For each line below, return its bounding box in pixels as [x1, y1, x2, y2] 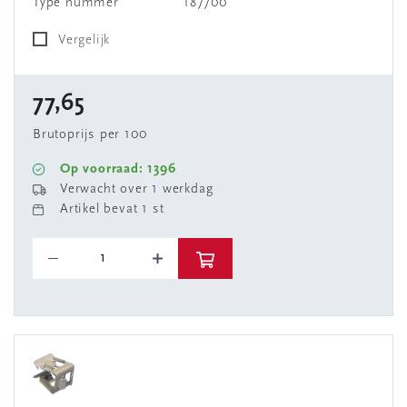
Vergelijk [65, 34, 111, 47]
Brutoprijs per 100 [33, 128, 147, 142]
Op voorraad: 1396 [60, 163, 176, 176]
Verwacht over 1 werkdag [60, 183, 213, 196]
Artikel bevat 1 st [60, 203, 164, 216]
